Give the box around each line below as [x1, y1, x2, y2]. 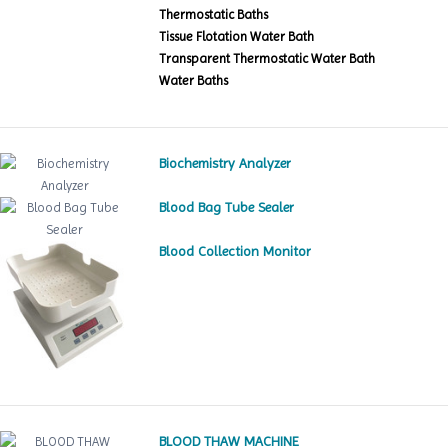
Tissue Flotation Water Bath [159, 28, 315, 44]
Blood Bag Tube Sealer [159, 198, 295, 215]
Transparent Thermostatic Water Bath [159, 50, 376, 66]
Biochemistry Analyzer [159, 154, 292, 171]
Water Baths [159, 72, 229, 88]
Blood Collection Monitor [159, 242, 312, 259]
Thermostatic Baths [159, 6, 269, 22]
